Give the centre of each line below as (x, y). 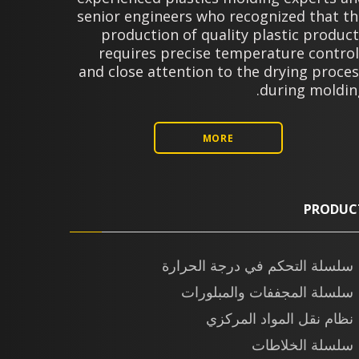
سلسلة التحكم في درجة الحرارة (258, 266)
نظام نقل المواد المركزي (280, 319)
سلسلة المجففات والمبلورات (267, 292)
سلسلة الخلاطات (303, 345)
